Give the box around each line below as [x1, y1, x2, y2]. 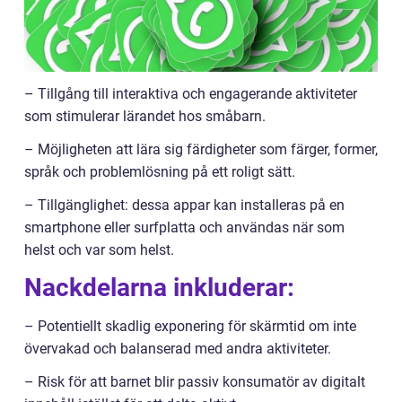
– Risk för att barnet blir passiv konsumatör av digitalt [24, 373, 365, 391]
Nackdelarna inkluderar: [24, 273, 294, 303]
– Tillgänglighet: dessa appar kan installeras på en [24, 197, 345, 214]
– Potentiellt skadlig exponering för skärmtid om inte [24, 318, 356, 336]
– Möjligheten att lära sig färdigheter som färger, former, [24, 141, 378, 159]
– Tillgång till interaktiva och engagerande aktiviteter [24, 85, 357, 103]
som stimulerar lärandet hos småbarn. [24, 108, 266, 126]
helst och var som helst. [24, 241, 174, 259]
